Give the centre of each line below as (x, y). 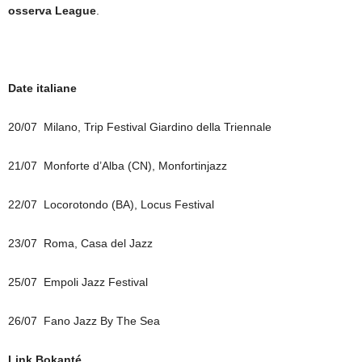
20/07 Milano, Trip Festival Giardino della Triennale (140, 127)
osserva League (52, 11)
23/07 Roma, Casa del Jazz (80, 243)
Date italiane (42, 88)
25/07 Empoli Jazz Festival (78, 282)
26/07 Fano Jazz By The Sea (84, 321)
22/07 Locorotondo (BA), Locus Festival (111, 204)
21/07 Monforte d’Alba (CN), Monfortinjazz (118, 166)
